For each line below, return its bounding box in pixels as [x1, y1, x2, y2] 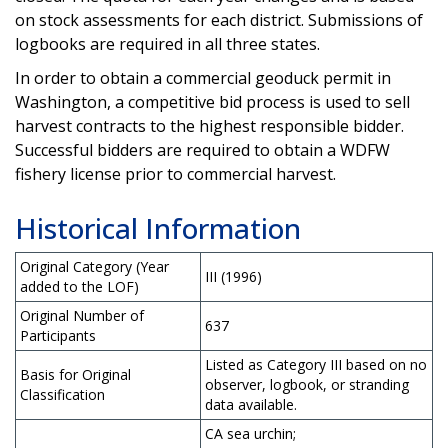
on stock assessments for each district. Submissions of [15, 8, 423, 31]
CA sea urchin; [205, 423, 296, 443]
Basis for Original [20, 364, 131, 384]
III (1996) [205, 266, 262, 286]
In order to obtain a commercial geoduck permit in [15, 66, 391, 89]
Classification [20, 384, 105, 404]
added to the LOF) [20, 276, 139, 296]
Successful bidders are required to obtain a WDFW [15, 138, 390, 161]
